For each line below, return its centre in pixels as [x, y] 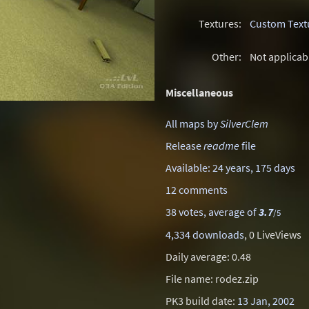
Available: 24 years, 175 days [230, 168]
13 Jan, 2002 [266, 301]
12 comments [197, 190]
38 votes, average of [212, 212]
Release [185, 146]
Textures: [220, 23]
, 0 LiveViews [273, 235]
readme [221, 146]
